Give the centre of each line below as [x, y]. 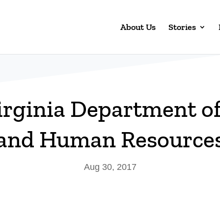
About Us [138, 27]
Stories [182, 27]
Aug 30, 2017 [110, 167]
